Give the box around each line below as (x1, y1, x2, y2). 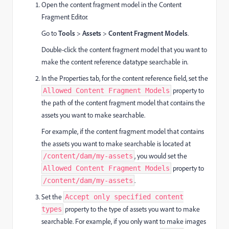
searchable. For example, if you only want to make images (41, 217, 206, 226)
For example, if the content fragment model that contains (41, 127, 204, 136)
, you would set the (134, 151, 187, 161)
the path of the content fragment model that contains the (41, 98, 205, 107)
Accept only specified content (65, 193, 184, 201)
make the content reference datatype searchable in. (41, 57, 188, 66)
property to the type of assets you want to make (63, 204, 200, 214)
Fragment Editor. (41, 12, 88, 21)
